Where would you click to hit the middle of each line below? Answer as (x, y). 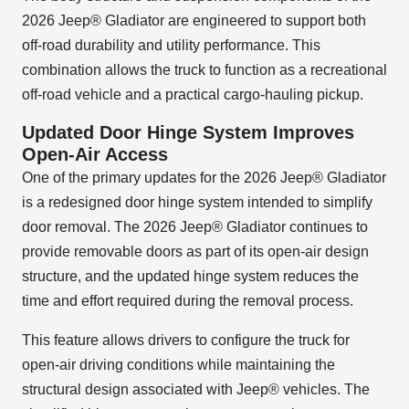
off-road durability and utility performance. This (171, 45)
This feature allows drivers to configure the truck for (186, 340)
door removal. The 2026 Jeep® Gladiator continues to (195, 227)
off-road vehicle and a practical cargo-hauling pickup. (193, 94)
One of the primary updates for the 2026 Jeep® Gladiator (204, 178)
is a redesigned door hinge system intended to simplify (197, 202)
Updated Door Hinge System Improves (188, 132)
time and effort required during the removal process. (188, 301)
